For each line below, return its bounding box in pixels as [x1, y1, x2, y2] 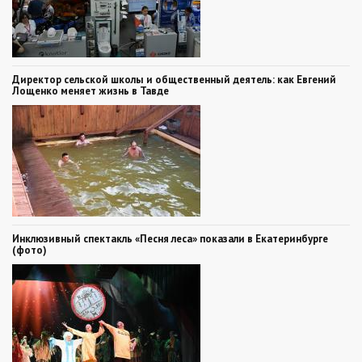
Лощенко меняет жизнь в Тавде [12, 83, 169, 98]
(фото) [12, 242, 47, 257]
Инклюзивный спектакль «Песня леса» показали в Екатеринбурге [12, 231, 328, 246]
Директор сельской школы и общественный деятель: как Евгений [12, 72, 336, 86]
